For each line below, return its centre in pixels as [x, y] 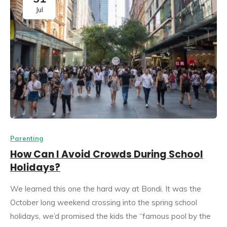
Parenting [27, 139]
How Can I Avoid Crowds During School [107, 155]
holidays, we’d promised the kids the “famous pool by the [110, 216]
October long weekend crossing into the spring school [104, 203]
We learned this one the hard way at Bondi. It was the [106, 189]
